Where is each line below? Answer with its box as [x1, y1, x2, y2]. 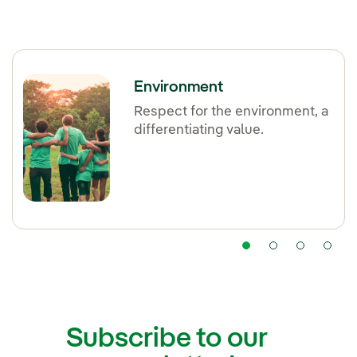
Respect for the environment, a [134, 105, 329, 120]
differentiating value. [134, 124, 265, 138]
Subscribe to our [65, 325, 268, 354]
